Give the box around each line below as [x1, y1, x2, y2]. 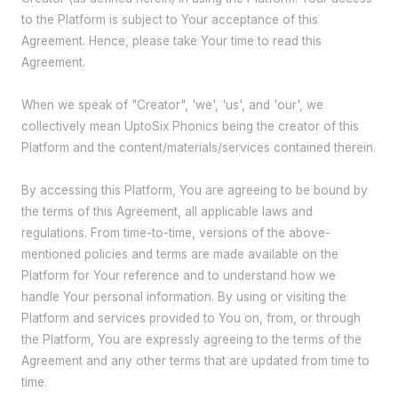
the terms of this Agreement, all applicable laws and [21, 203, 313, 219]
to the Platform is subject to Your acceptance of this [21, 12, 318, 27]
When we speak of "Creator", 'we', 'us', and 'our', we [21, 97, 323, 112]
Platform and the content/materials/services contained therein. [21, 139, 376, 155]
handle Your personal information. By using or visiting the [21, 289, 346, 304]
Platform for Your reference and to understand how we [21, 267, 336, 283]
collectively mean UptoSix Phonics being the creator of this [21, 118, 359, 133]
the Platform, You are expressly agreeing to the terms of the [21, 331, 362, 346]
